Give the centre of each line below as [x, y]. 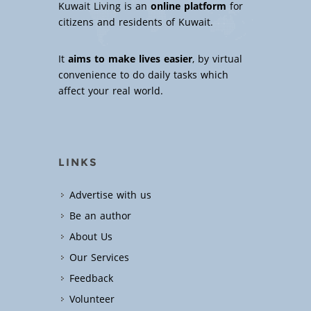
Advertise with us [110, 196]
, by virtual [217, 60]
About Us [91, 237]
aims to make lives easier [130, 60]
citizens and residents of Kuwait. [136, 23]
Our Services [99, 258]
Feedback [91, 279]
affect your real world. [111, 92]
